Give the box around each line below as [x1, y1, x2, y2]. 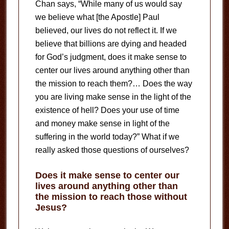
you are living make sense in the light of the [35, 92, 191, 101]
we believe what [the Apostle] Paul [35, 12, 159, 21]
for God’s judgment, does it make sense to [35, 52, 187, 61]
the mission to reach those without [35, 191, 187, 202]
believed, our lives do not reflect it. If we [35, 26, 177, 35]
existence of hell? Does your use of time [35, 105, 179, 114]
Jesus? [35, 202, 67, 213]
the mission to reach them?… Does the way [35, 79, 192, 88]
